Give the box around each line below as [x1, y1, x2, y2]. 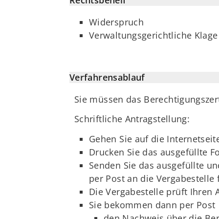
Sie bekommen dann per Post [89, 198, 216, 211]
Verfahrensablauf [69, 71, 145, 83]
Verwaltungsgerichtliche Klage [89, 29, 218, 42]
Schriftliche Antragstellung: [74, 113, 190, 125]
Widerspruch [89, 16, 144, 28]
